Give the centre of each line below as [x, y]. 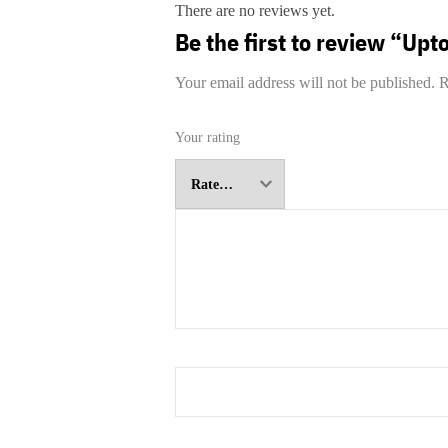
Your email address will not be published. [304, 83]
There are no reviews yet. [254, 11]
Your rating [207, 138]
